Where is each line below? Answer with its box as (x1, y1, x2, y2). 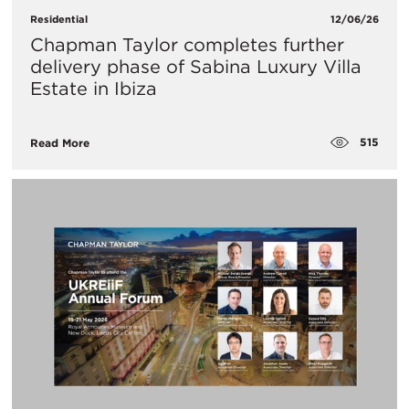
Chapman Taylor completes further (30, 33, 344, 56)
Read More (30, 136, 89, 151)
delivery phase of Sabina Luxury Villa (30, 55, 362, 78)
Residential (30, 12, 88, 26)
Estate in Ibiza (30, 77, 157, 100)
